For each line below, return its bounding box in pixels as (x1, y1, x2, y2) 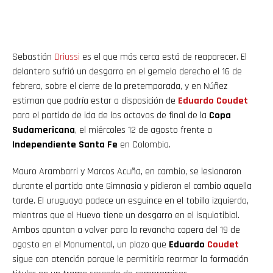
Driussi (54, 50, 80, 63)
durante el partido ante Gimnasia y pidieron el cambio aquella (12, 179, 252, 193)
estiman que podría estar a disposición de (12, 94, 178, 107)
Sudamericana (12, 123, 75, 136)
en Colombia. (118, 138, 171, 151)
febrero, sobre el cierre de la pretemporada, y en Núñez (12, 79, 227, 93)
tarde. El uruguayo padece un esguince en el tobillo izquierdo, (12, 194, 249, 207)
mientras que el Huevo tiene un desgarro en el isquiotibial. (12, 208, 239, 222)
